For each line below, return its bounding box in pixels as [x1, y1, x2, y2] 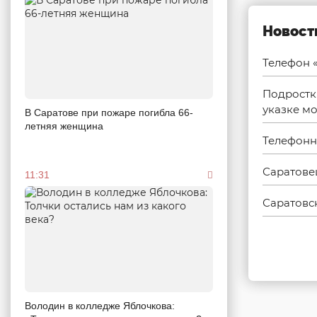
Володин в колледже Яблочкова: [25, 299, 175, 311]
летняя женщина [25, 120, 103, 132]
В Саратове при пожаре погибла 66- [25, 107, 193, 119]
